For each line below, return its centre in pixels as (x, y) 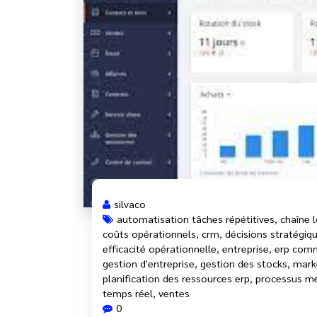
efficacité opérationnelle (160, 248)
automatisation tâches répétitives (196, 218)
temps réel (128, 293)
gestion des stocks (244, 263)
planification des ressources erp (176, 278)
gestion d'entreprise (149, 263)
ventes (174, 293)
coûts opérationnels (149, 233)
